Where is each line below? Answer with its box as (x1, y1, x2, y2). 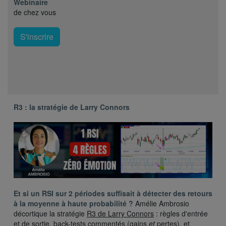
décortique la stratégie (14, 208, 87, 219)
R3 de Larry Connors (87, 208, 154, 219)
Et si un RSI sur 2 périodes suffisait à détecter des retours (14, 188, 212, 199)
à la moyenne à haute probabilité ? (14, 198, 133, 209)
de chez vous (14, 7, 56, 18)
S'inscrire (20, 31, 53, 43)
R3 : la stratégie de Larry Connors (14, 102, 130, 112)
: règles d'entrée (154, 208, 208, 219)
